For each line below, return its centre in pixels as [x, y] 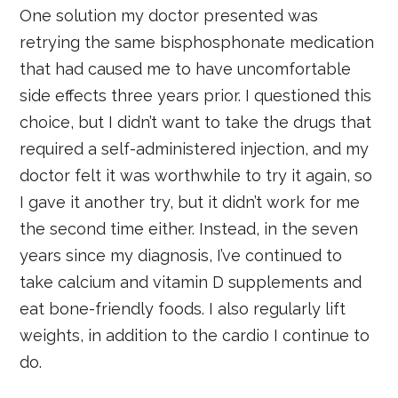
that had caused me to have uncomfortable [186, 68]
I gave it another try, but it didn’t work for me [190, 202]
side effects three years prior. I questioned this [196, 95]
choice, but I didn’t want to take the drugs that [196, 122]
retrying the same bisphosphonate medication [197, 42]
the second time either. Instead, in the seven [189, 228]
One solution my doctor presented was [169, 15]
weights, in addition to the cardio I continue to [195, 335]
